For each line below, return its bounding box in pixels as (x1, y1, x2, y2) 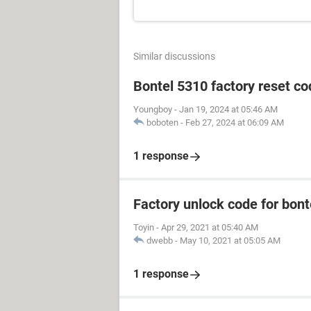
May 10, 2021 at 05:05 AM (180, 235, 280, 246)
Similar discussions (133, 51, 215, 62)
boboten (146, 117, 178, 128)
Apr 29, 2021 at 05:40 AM (161, 222, 258, 233)
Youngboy (133, 104, 172, 115)
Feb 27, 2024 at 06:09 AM (185, 117, 284, 128)
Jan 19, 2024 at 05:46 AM (179, 104, 278, 115)
